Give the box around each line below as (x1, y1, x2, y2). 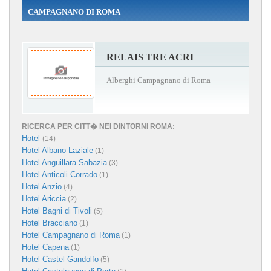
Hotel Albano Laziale (22, 145, 93, 155)
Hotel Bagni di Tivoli (22, 206, 92, 215)
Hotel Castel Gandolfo (22, 254, 99, 264)
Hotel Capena (22, 242, 69, 252)
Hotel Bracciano (22, 218, 77, 227)
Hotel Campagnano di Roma (22, 230, 120, 240)
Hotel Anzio (22, 181, 62, 191)
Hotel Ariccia (22, 194, 66, 203)
